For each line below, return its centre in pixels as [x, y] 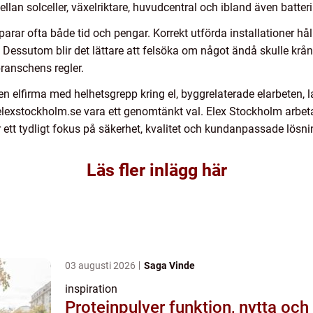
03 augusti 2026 [101, 266]
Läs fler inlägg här [156, 170]
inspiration [91, 289]
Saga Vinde [169, 266]
